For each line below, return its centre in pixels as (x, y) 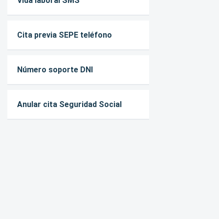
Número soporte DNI (55, 70)
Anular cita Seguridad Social (69, 104)
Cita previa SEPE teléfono (64, 35)
